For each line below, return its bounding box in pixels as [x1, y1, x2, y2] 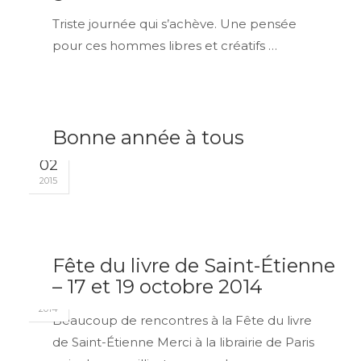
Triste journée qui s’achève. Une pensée [52, 15, 297, 31]
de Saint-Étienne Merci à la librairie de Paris [52, 334, 314, 350]
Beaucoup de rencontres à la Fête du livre [52, 313, 312, 328]
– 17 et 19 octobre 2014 [52, 275, 263, 298]
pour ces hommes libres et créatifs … [52, 37, 277, 53]
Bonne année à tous [52, 126, 244, 149]
